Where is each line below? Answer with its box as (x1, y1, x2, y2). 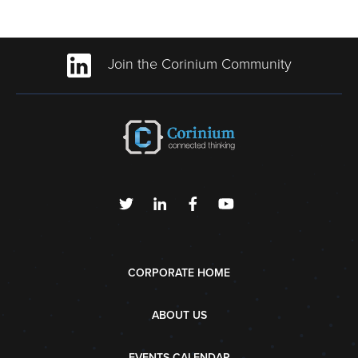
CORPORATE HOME (128, 266, 230, 280)
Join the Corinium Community (103, 55, 292, 74)
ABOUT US (151, 308, 207, 323)
